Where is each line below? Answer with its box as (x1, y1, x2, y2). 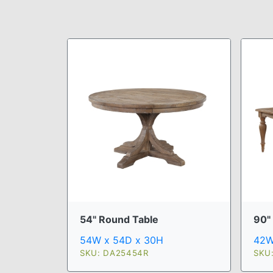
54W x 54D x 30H (80, 234, 163, 246)
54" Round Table (80, 213, 158, 225)
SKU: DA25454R (80, 248, 149, 258)
